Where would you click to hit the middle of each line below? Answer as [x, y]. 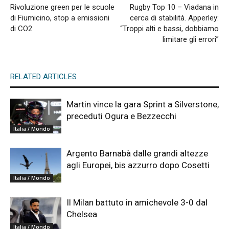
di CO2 [21, 28]
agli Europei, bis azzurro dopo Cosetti [138, 165]
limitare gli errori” [191, 39]
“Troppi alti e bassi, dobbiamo [169, 28]
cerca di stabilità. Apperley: [174, 18]
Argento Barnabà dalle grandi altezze [137, 153]
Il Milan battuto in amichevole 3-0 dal [137, 202]
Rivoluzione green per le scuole [62, 7]
